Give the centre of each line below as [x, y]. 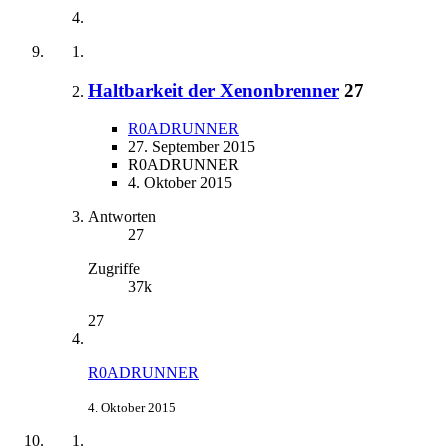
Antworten [122, 217]
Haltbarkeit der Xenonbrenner [213, 90]
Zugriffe [114, 269]
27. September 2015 [191, 147]
